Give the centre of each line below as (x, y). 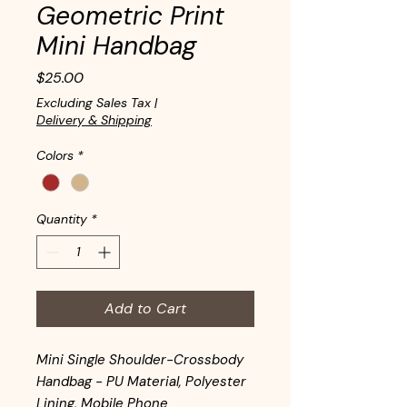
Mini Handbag (116, 46)
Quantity (62, 219)
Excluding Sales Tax (94, 103)
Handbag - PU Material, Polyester (141, 382)
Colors (55, 155)
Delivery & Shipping (94, 120)
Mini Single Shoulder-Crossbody (140, 360)
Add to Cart (145, 309)
